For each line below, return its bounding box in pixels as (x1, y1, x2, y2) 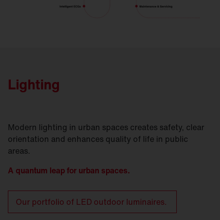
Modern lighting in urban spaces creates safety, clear (8, 121, 204, 134)
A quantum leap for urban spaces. (8, 165, 130, 177)
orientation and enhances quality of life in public (8, 133, 188, 145)
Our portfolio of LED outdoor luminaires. (16, 196, 169, 208)
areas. (8, 145, 30, 157)
